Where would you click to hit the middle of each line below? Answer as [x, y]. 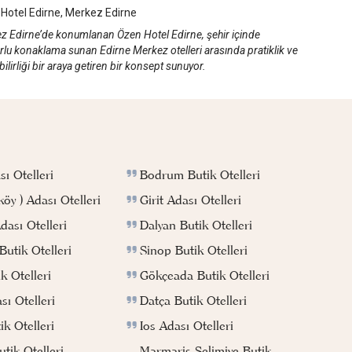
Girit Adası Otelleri [190, 199]
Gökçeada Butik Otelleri [204, 275]
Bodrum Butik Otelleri [200, 174]
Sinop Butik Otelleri [193, 249]
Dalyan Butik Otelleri [196, 224]
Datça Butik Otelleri [193, 300]
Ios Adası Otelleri [186, 325]
